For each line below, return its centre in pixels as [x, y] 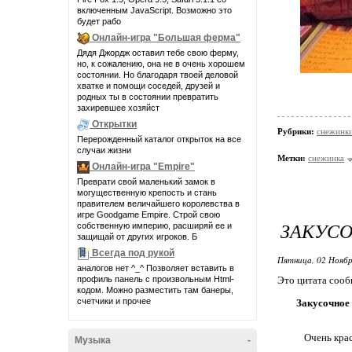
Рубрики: [297, 131]
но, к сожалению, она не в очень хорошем [161, 64]
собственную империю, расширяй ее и [154, 225]
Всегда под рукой [133, 253]
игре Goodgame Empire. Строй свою [148, 214]
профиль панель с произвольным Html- [156, 279]
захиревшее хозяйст [118, 108]
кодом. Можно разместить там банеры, [155, 290]
